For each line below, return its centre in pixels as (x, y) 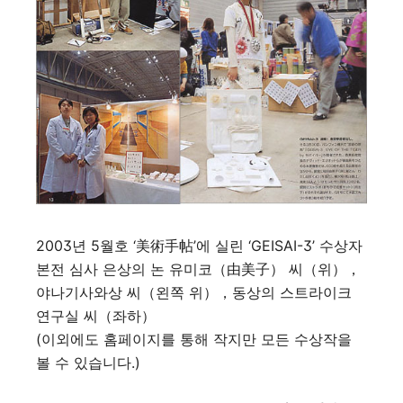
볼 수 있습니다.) (88, 363)
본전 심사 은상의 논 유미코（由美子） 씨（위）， (198, 269)
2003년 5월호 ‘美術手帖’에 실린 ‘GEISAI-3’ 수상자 (199, 246)
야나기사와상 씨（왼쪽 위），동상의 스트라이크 (194, 293)
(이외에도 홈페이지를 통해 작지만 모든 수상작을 (194, 340)
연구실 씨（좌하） (96, 316)
